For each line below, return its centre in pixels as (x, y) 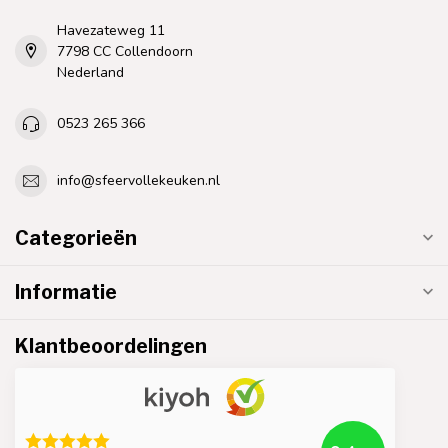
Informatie (66, 291)
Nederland (90, 72)
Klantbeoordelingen (111, 345)
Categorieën (76, 237)
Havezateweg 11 (111, 30)
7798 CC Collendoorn (125, 51)
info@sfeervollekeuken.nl (138, 181)
